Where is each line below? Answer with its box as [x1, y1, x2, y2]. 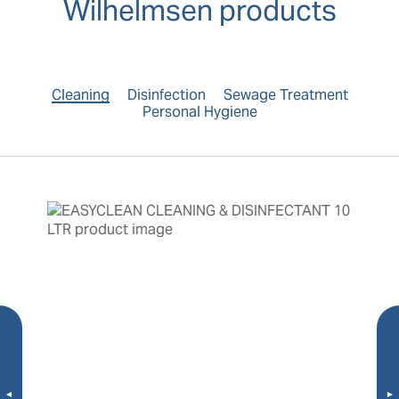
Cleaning [51, 85, 110, 104]
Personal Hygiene [142, 102, 257, 121]
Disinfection [126, 85, 206, 104]
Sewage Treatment [223, 85, 348, 104]
